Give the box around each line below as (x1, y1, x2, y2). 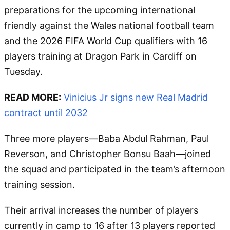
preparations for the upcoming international (4, 4, 195, 15)
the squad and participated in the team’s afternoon (4, 163, 225, 175)
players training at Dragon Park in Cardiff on (4, 50, 197, 62)
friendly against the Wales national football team (4, 20, 214, 31)
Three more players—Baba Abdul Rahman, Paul (4, 132, 209, 144)
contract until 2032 (4, 107, 88, 118)
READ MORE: (4, 91, 61, 103)
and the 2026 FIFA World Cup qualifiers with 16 (4, 35, 207, 46)
